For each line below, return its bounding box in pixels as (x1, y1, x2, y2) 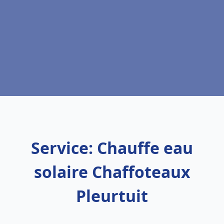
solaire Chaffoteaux (33, 161, 190, 182)
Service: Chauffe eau (31, 137, 193, 158)
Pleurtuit (76, 185, 148, 206)
